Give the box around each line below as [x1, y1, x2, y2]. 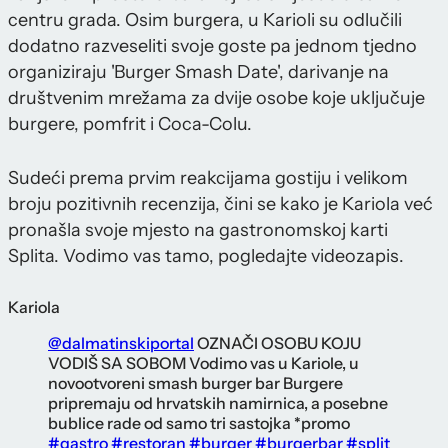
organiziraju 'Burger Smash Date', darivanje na [8, 61, 389, 84]
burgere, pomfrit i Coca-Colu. [8, 113, 252, 136]
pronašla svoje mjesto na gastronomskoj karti [8, 219, 388, 242]
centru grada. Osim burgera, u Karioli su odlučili [8, 9, 402, 32]
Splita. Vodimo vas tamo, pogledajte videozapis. [8, 245, 404, 268]
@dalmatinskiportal [48, 333, 194, 354]
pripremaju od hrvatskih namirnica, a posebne [48, 393, 388, 414]
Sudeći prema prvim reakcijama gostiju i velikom [8, 167, 408, 190]
